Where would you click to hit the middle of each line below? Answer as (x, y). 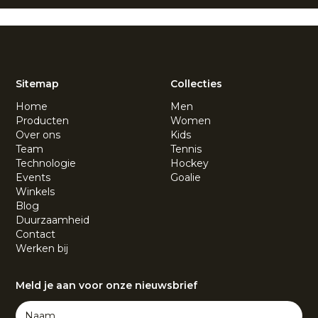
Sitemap (38, 83)
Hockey (190, 163)
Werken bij (42, 248)
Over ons (38, 135)
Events (33, 177)
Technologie (46, 163)
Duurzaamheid (53, 220)
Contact (36, 234)
